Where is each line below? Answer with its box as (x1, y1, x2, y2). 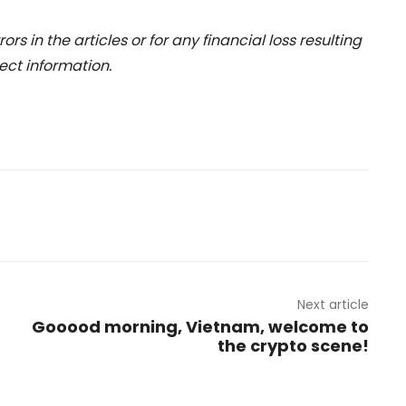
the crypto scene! (217, 334, 369, 358)
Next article (296, 295, 369, 314)
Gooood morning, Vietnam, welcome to (31, 315, 369, 339)
